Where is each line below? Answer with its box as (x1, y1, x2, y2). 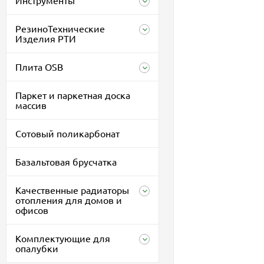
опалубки (15, 242, 58, 254)
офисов (15, 204, 48, 216)
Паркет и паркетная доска (15, 89, 130, 101)
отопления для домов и (15, 194, 122, 206)
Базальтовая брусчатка (15, 156, 117, 167)
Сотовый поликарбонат (15, 127, 120, 139)
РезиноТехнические (15, 22, 105, 34)
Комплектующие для (15, 232, 110, 244)
